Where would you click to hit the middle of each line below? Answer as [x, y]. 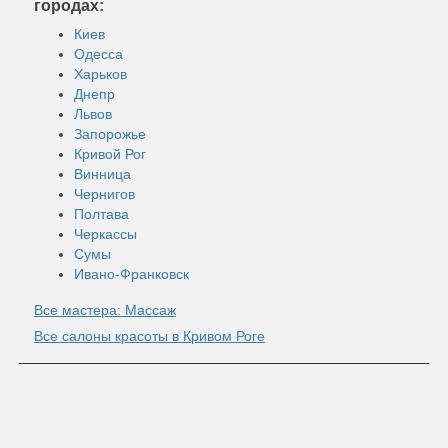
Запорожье [110, 133]
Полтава [101, 213]
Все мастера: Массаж [105, 309]
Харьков [100, 73]
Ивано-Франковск [131, 273]
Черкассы [105, 233]
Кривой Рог [110, 153]
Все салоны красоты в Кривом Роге [149, 335]
